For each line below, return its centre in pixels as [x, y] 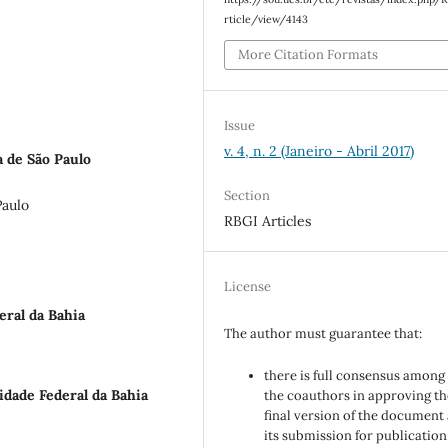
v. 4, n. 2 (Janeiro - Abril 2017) [319, 150]
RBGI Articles [268, 221]
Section [247, 195]
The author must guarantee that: [323, 334]
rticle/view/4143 [266, 19]
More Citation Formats [308, 54]
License [248, 287]
